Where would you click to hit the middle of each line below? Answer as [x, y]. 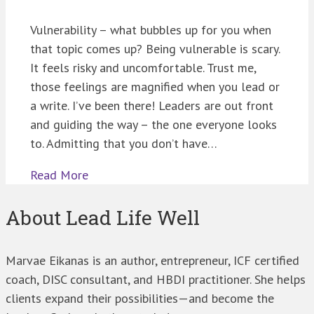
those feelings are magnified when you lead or [155, 86]
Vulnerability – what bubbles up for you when [151, 29]
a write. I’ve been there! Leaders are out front [152, 105]
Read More [59, 175]
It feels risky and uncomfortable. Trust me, [143, 67]
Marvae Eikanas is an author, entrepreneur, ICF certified [152, 260]
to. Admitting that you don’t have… [124, 143]
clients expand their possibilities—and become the [140, 298]
